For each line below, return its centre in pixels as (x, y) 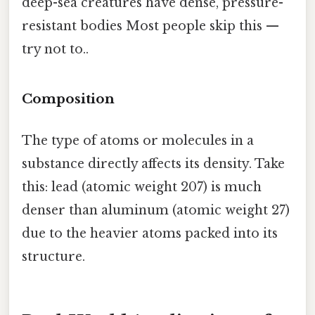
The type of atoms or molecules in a (138, 141)
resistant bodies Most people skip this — (150, 26)
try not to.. (55, 50)
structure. (53, 257)
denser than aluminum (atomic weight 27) (156, 211)
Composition (68, 98)
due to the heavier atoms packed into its (150, 234)
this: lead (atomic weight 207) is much (142, 187)
